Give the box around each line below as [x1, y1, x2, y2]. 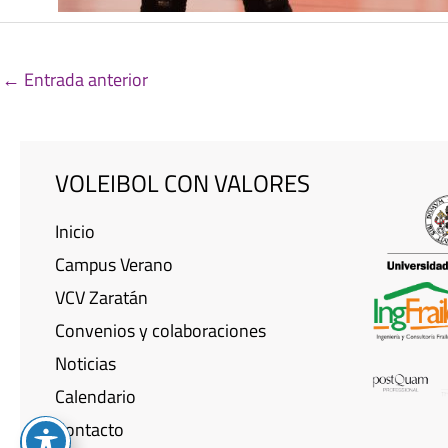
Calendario [55, 382, 136, 410]
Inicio [55, 217, 95, 245]
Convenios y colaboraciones [55, 316, 266, 344]
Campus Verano [55, 250, 173, 278]
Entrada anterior [20, 65, 148, 93]
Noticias [55, 349, 116, 377]
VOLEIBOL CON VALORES [55, 164, 310, 201]
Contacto [55, 415, 124, 443]
